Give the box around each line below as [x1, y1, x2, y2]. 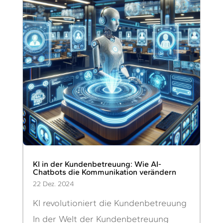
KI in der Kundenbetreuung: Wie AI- [32, 159, 161, 169]
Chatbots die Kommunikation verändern [32, 167, 176, 177]
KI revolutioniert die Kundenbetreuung [32, 197, 187, 209]
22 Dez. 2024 [32, 179, 74, 188]
